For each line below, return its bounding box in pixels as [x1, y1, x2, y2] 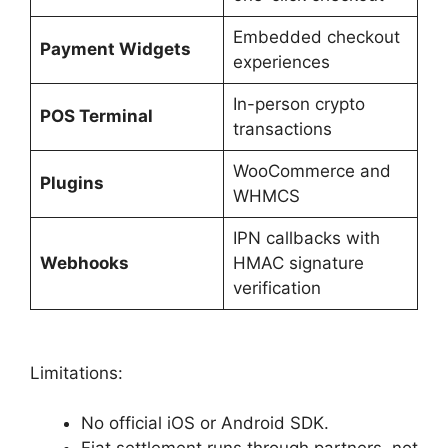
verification [232, 277, 321, 298]
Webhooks [39, 252, 129, 273]
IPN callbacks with [232, 227, 380, 248]
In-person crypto [232, 93, 365, 114]
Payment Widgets [39, 38, 191, 59]
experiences [232, 51, 330, 72]
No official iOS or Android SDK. [81, 413, 329, 434]
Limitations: [30, 362, 123, 383]
